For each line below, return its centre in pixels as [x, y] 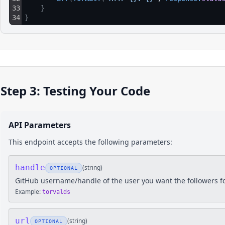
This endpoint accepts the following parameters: [90, 142]
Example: [28, 192]
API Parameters [40, 125]
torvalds [56, 192]
